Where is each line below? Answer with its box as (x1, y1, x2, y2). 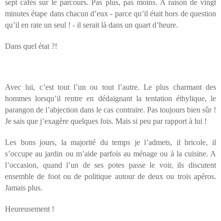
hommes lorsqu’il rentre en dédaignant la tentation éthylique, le (5, 94, 216, 103)
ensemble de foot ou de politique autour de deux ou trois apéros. (5, 172, 216, 181)
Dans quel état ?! (5, 42, 57, 51)
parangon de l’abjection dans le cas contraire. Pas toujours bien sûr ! (5, 106, 216, 114)
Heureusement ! (5, 205, 54, 214)
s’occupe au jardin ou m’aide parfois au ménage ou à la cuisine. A (5, 149, 216, 158)
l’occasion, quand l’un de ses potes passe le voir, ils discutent (5, 161, 216, 170)
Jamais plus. (5, 184, 42, 192)
